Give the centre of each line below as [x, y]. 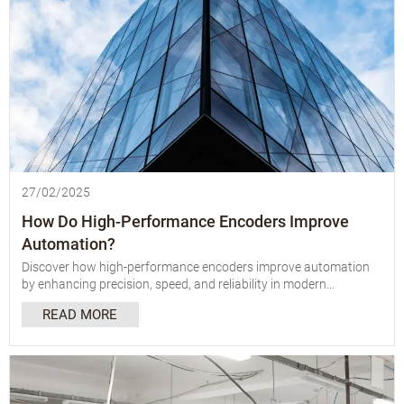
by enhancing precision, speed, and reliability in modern [174, 285]
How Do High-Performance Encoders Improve [185, 221]
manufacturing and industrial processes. [134, 302]
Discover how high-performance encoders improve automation [195, 267]
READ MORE [80, 315]
